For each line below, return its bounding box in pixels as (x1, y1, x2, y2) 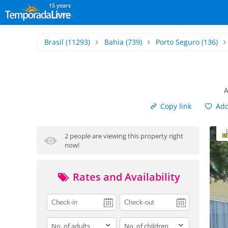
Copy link (158, 101, 192, 111)
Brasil (44, 37, 64, 47)
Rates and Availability (70, 170, 180, 184)
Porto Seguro (156, 37, 200, 47)
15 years (49, 2, 71, 9)
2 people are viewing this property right (65, 131, 183, 140)
